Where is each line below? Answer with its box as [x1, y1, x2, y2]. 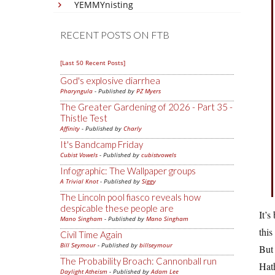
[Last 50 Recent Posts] [60, 58, 125, 67]
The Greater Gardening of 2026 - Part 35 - [60, 101, 233, 112]
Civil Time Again [60, 229, 122, 240]
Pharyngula [60, 87, 93, 95]
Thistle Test [60, 112, 107, 123]
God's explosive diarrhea [60, 75, 160, 86]
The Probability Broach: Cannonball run [60, 255, 217, 266]
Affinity [60, 124, 80, 133]
